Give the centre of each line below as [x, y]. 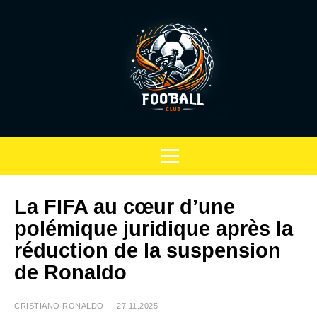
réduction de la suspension [148, 250]
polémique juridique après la [154, 229]
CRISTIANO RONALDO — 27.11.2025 [86, 306]
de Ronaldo [70, 272]
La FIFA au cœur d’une [125, 207]
